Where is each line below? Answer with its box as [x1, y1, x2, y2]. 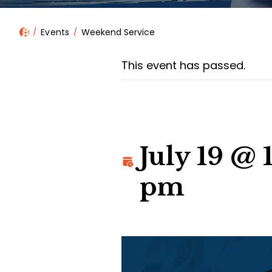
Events [41, 26, 70, 39]
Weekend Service [81, 26, 155, 39]
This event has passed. [121, 58, 245, 73]
